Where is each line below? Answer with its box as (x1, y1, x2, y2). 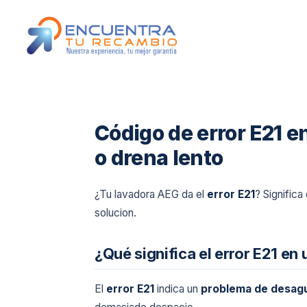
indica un (154, 282, 201, 295)
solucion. (95, 206, 136, 219)
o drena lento (95, 145, 223, 170)
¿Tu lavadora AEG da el (95, 188, 207, 201)
